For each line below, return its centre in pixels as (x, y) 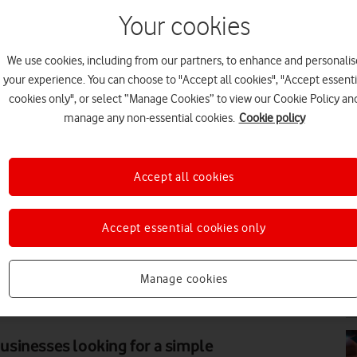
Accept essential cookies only (184, 228)
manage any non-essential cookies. (149, 118)
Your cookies (184, 27)
